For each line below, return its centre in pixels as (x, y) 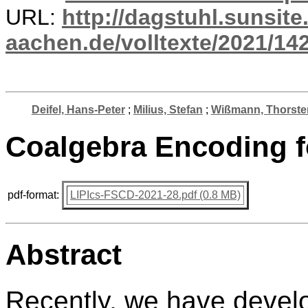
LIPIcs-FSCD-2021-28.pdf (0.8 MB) (155, 195)
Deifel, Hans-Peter (78, 110)
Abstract (64, 254)
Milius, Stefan (168, 110)
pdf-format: (33, 195)
